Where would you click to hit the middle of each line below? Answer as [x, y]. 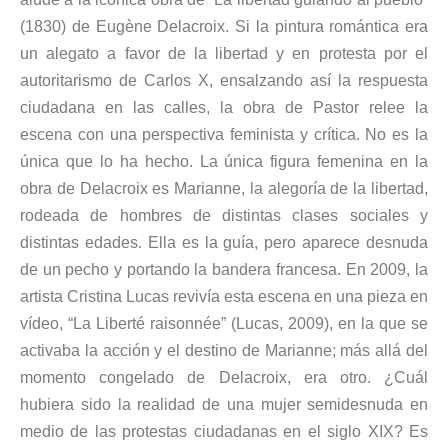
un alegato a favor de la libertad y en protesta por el [224, 53]
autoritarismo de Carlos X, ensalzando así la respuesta [224, 80]
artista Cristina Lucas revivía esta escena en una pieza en [224, 296]
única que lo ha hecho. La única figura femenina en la [224, 161]
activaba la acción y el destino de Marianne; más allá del [224, 350]
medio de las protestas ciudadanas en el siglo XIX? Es [224, 431]
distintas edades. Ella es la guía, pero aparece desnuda [224, 242]
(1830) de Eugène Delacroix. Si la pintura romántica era [224, 26]
